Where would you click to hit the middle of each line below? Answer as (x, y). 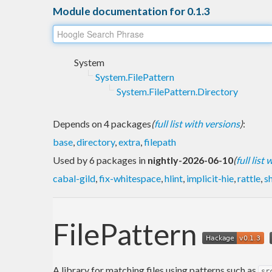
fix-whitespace (130, 178)
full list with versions (197, 123)
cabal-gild (74, 178)
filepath (160, 141)
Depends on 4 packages (102, 123)
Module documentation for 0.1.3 (131, 11)
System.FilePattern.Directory (177, 91)
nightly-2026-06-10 (190, 160)
